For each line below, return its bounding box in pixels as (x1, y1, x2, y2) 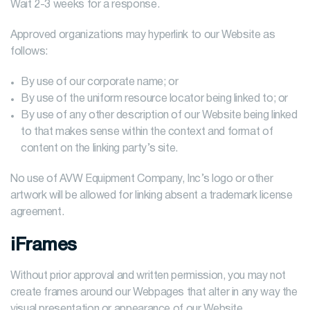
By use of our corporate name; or (21, 77, 179, 87)
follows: (10, 47, 48, 57)
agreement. (10, 208, 64, 217)
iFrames (10, 237, 77, 254)
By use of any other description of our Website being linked (21, 111, 298, 120)
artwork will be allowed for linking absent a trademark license (10, 191, 293, 201)
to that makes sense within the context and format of (21, 127, 273, 137)
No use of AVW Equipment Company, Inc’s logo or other (10, 174, 273, 184)
